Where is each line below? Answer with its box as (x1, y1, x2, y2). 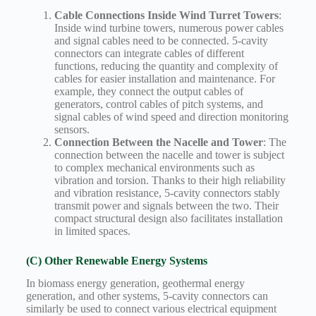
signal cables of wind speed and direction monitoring (54, 110, 288, 123)
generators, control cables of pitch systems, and (54, 97, 263, 110)
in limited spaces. (54, 224, 130, 237)
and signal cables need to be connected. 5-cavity (54, 34, 268, 47)
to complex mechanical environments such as (54, 161, 255, 174)
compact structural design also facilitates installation (54, 212, 283, 224)
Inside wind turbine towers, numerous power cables (54, 21, 284, 34)
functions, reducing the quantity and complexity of (54, 59, 278, 72)
